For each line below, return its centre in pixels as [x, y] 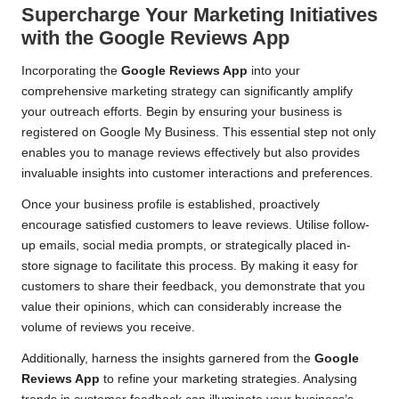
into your [274, 70]
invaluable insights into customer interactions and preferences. [197, 173]
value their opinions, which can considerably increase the [182, 306]
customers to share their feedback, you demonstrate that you [193, 286]
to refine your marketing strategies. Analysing [228, 379]
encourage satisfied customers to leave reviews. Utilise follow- [195, 224]
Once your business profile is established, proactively [171, 204]
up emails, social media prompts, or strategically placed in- [186, 245]
